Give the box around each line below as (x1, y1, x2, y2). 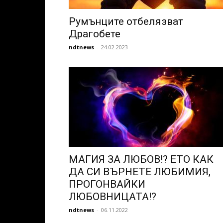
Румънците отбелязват (69, 15, 183, 27)
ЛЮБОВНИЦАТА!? (69, 191, 156, 203)
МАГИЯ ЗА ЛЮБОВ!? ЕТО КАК (69, 153, 214, 165)
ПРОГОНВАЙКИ (69, 178, 145, 190)
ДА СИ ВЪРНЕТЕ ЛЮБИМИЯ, (69, 166, 211, 178)
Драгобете (69, 28, 120, 40)
